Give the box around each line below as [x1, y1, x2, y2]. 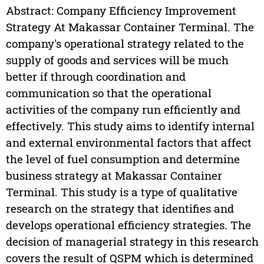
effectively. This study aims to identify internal [5, 118, 255, 134]
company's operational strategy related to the [5, 36, 244, 51]
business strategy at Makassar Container [5, 168, 222, 183]
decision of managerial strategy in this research [5, 234, 259, 249]
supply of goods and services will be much [5, 52, 229, 68]
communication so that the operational [5, 85, 212, 101]
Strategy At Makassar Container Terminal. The [5, 19, 254, 35]
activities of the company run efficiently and [5, 102, 240, 117]
